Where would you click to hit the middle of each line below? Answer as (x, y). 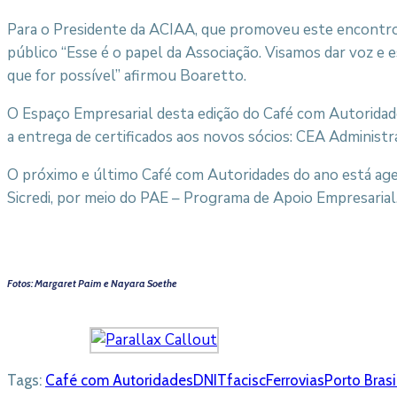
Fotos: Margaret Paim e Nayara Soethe (92, 283)
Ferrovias (295, 381)
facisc (246, 381)
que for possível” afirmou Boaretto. (127, 76)
